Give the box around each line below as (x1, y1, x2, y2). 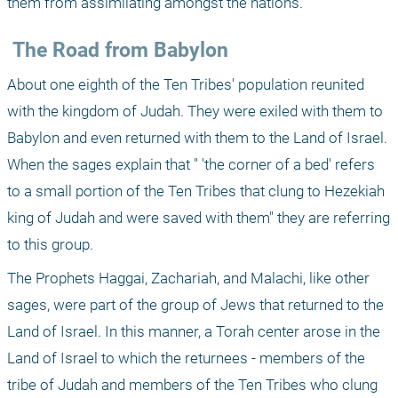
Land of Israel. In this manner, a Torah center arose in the (7, 322, 380, 341)
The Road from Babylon (12, 38, 228, 63)
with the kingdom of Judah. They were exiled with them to (7, 102, 383, 121)
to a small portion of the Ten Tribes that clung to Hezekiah (7, 182, 385, 201)
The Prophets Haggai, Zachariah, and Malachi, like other (7, 269, 370, 288)
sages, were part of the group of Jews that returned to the (7, 296, 384, 314)
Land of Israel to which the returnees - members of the (7, 349, 365, 368)
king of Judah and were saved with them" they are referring (7, 209, 390, 227)
